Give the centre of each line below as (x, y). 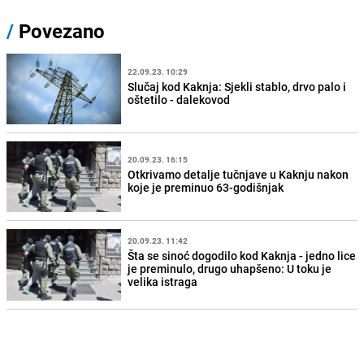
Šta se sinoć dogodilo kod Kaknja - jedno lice (242, 256)
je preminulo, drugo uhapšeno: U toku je (230, 269)
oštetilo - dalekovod (179, 99)
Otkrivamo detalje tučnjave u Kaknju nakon (238, 174)
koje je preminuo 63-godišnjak (206, 187)
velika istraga (163, 282)
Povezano (59, 31)
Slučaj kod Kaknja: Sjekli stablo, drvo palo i (237, 86)
